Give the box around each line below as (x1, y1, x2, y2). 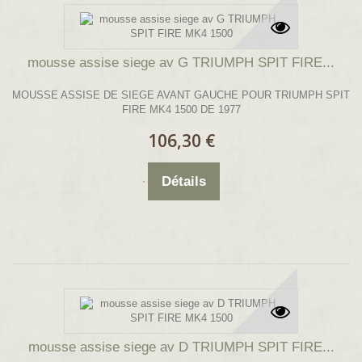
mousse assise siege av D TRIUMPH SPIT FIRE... (27, 339, 335, 356)
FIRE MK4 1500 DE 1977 (121, 103, 241, 116)
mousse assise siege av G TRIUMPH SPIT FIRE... (27, 55, 335, 71)
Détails (161, 174, 206, 190)
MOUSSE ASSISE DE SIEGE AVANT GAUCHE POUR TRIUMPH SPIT (12, 89, 350, 102)
